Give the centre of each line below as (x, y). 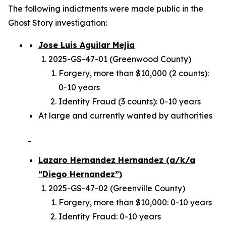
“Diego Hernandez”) (80, 174)
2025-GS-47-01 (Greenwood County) (120, 59)
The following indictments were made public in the (106, 9)
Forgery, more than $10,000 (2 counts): (134, 73)
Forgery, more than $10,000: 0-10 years (135, 202)
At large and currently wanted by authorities (125, 116)
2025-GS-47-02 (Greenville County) (117, 188)
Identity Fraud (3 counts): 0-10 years (130, 101)
